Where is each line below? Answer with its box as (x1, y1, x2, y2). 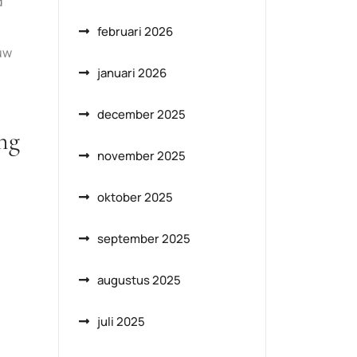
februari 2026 (97, 23, 173, 40)
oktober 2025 (97, 189, 173, 206)
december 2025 (97, 106, 186, 123)
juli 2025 (97, 313, 145, 330)
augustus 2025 (97, 272, 181, 288)
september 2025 (97, 230, 190, 247)
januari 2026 (97, 65, 167, 81)
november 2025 (97, 147, 186, 164)
